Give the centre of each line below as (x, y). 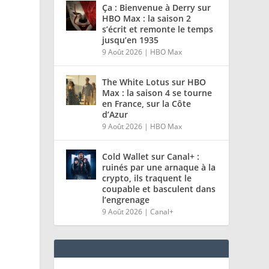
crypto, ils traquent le (147, 178)
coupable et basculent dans (159, 189)
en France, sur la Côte (147, 104)
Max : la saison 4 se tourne (157, 93)
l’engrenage (126, 200)
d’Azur (115, 115)
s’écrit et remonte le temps (158, 29)
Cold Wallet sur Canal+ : (151, 157)
